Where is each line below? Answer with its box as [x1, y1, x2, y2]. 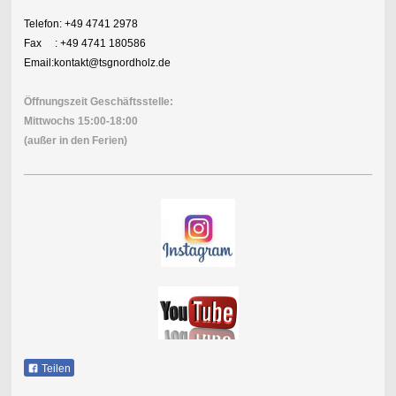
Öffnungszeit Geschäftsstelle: [23, 95, 173, 108]
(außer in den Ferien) [23, 134, 127, 147]
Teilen [38, 362, 71, 375]
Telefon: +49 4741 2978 [23, 18, 138, 30]
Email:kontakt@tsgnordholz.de [23, 57, 171, 69]
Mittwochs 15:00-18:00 [23, 115, 138, 127]
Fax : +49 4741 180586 [23, 37, 146, 49]
